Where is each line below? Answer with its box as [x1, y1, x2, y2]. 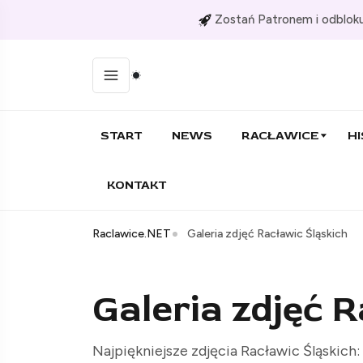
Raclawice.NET [92, 227, 171, 241]
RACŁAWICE [241, 128, 318, 144]
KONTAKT [107, 177, 167, 194]
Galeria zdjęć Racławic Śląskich [187, 227, 348, 241]
